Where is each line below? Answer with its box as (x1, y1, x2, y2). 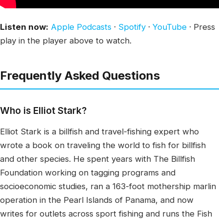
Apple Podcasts (51, 22, 111, 32)
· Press (187, 22, 215, 32)
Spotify (118, 22, 146, 32)
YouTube (153, 22, 187, 32)
